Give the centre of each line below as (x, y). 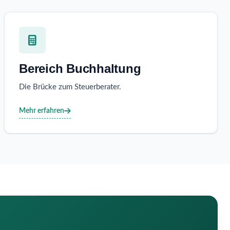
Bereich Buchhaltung (80, 69)
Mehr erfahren (42, 110)
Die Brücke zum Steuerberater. (70, 87)
